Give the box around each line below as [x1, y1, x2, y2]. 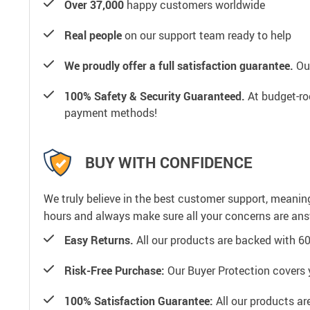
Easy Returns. [64, 232, 134, 248]
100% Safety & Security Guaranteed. [64, 88, 245, 104]
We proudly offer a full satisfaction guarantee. [64, 57, 293, 73]
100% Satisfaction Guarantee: [64, 293, 213, 309]
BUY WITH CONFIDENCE [85, 152, 253, 173]
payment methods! [64, 104, 157, 120]
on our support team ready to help [122, 27, 291, 43]
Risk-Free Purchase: [64, 262, 165, 278]
